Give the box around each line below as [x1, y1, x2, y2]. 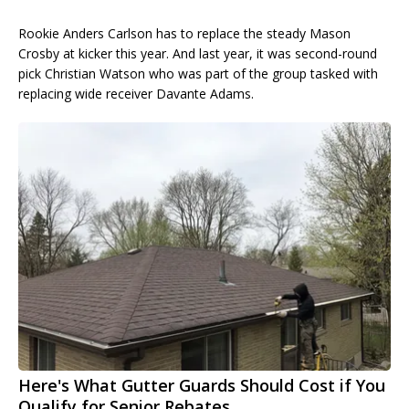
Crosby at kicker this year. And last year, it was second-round [18, 45, 377, 63]
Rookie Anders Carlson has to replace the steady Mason [18, 25, 351, 43]
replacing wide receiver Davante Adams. [18, 85, 254, 103]
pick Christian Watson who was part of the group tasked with [18, 65, 378, 83]
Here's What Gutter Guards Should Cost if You [18, 374, 385, 397]
